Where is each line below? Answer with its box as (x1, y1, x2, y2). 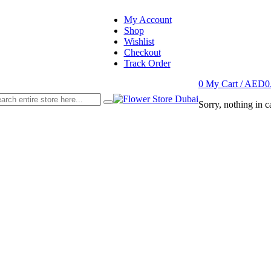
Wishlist (123, 36, 154, 47)
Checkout (123, 47, 161, 57)
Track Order (123, 58, 171, 68)
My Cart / (206, 79, 244, 89)
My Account (123, 15, 172, 25)
